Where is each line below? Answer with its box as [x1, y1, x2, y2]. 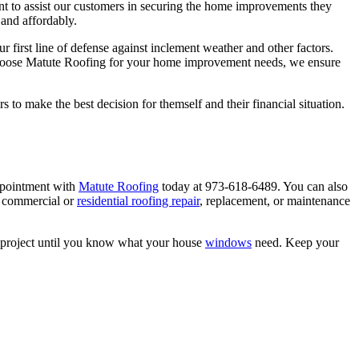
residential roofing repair [77, 194, 200, 208]
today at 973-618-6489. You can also [159, 179, 348, 194]
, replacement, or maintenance [200, 194, 350, 208]
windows [205, 236, 252, 250]
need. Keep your [252, 236, 339, 250]
